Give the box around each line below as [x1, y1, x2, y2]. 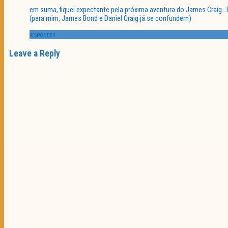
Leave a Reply [9, 48, 60, 59]
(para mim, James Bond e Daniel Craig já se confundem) [30, 14, 191, 23]
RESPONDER [30, 33, 55, 38]
